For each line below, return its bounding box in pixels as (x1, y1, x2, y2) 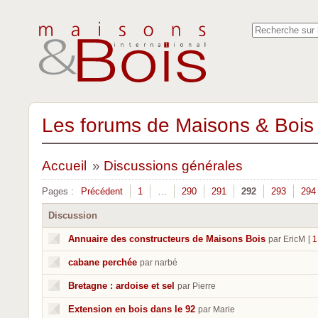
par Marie (198, 305, 235, 314)
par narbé (140, 258, 177, 268)
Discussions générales (103, 158, 243, 173)
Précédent (81, 186, 123, 197)
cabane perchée (68, 257, 137, 268)
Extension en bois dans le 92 (68, 304, 195, 314)
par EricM (268, 234, 305, 244)
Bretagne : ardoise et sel (68, 280, 175, 291)
